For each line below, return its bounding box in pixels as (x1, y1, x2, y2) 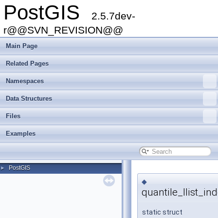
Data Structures (6, 95, 52, 102)
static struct (142, 208, 182, 217)
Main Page (6, 42, 37, 50)
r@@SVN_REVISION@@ (3, 24, 123, 36)
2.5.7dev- (91, 10, 135, 21)
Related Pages (6, 60, 49, 67)
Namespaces (6, 77, 44, 85)
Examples (6, 130, 36, 137)
